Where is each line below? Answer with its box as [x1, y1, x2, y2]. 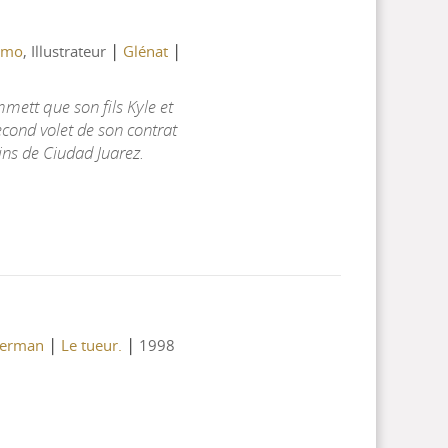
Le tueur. [60, 334, 122, 355]
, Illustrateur [22, 40, 110, 61]
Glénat [122, 40, 168, 61]
